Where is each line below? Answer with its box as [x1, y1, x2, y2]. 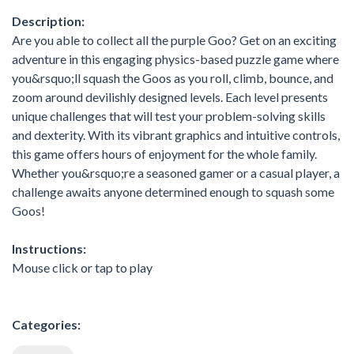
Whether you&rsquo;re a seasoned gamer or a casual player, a [12, 165, 340, 180]
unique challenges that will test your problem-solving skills [12, 108, 326, 123]
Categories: [12, 317, 81, 332]
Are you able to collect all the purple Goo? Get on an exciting [12, 32, 337, 47]
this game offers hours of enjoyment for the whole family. [12, 146, 317, 161]
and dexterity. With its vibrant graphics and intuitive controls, [12, 127, 340, 142]
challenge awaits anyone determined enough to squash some [12, 184, 334, 199]
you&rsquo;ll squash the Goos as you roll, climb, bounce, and [12, 70, 333, 85]
